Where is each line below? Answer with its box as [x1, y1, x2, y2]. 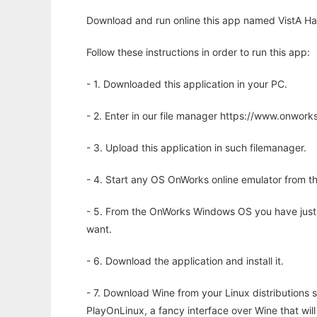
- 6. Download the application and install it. [86, 255, 284, 267]
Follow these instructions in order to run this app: [86, 46, 310, 59]
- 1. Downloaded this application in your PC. [86, 78, 287, 91]
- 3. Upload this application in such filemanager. [86, 142, 306, 154]
